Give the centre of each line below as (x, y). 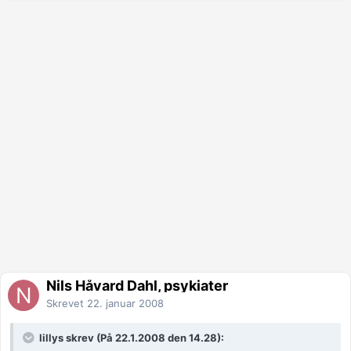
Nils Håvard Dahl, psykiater (137, 286)
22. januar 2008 (125, 304)
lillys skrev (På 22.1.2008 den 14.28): (130, 338)
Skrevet (67, 304)
